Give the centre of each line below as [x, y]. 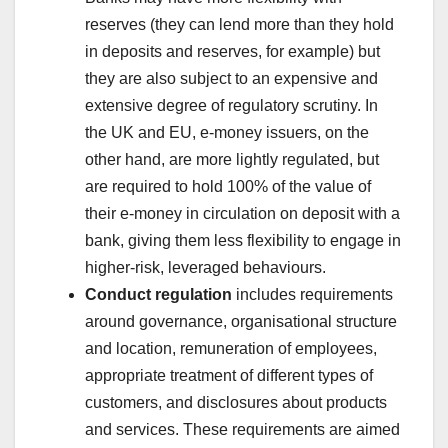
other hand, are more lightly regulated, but [232, 159]
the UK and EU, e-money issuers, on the [227, 132]
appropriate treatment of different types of [229, 375]
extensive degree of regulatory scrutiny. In [231, 105]
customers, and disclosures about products [236, 402]
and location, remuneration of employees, [231, 348]
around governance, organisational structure [241, 321]
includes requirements [312, 294]
